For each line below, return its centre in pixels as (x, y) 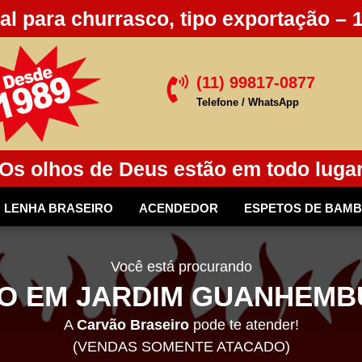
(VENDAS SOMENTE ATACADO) (181, 347)
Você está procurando (181, 267)
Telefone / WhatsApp (247, 103)
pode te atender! (244, 325)
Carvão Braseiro (133, 325)
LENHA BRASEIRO (59, 208)
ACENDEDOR (179, 208)
